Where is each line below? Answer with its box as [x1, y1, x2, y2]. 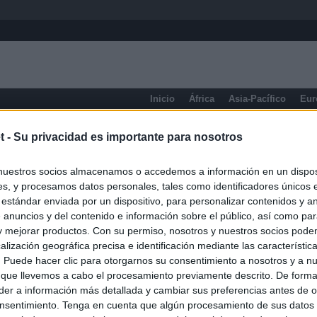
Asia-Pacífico [229, 93, 286, 104]
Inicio [150, 93, 175, 104]
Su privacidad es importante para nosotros [13, 131, 243, 144]
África [189, 93, 214, 104]
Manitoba [82, 124, 138, 138]
